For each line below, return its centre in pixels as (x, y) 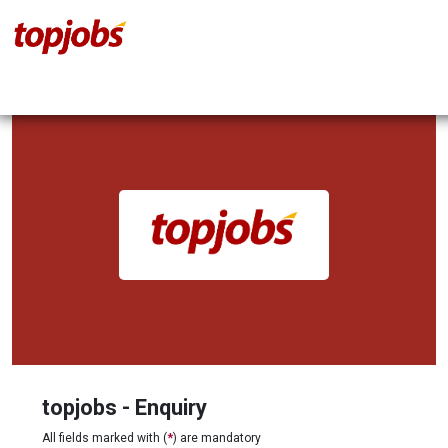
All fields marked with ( (104, 438)
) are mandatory (217, 438)
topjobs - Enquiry (124, 407)
